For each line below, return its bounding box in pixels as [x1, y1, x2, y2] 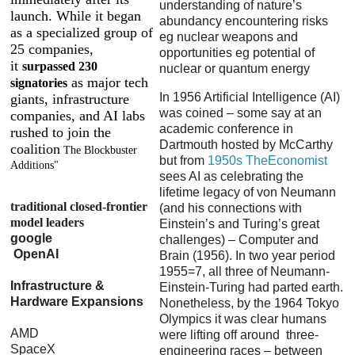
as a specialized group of [10, 25, 153, 41]
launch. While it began [10, 8, 141, 25]
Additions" [10, 159, 59, 172]
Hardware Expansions [10, 295, 143, 309]
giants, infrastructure [10, 91, 129, 108]
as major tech [67, 74, 148, 91]
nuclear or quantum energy [159, 62, 310, 76]
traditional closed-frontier [10, 200, 147, 214]
